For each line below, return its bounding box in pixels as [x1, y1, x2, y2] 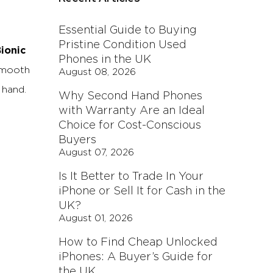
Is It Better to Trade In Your [58, 171, 204, 182]
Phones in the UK [58, 54, 151, 65]
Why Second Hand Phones [58, 91, 202, 102]
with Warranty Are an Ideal [58, 105, 205, 116]
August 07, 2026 [58, 148, 134, 157]
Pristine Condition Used [58, 40, 186, 51]
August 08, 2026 [58, 68, 136, 77]
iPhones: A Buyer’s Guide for [58, 252, 213, 263]
